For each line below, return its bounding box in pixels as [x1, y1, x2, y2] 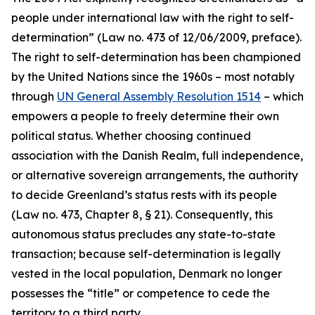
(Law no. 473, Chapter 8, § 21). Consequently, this [11, 207, 273, 221]
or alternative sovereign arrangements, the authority [11, 168, 298, 182]
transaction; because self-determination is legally [11, 247, 281, 261]
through [11, 89, 57, 103]
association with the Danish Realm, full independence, [11, 148, 303, 162]
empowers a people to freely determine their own [11, 109, 279, 123]
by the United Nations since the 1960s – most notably [11, 70, 295, 84]
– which [261, 89, 304, 103]
